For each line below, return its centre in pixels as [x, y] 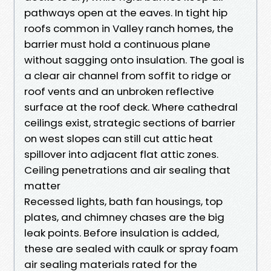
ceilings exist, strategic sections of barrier [130, 122]
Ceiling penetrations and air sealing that [127, 170]
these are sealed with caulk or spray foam [131, 248]
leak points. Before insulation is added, [122, 233]
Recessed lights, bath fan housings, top [123, 201]
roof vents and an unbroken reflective [119, 91]
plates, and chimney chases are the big [124, 217]
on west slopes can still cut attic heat [119, 138]
